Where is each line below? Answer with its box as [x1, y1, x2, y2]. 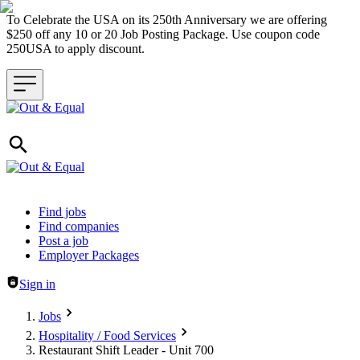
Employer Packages [39, 248, 139, 262]
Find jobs [39, 205, 86, 219]
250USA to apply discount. [6, 42, 151, 55]
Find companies [39, 219, 119, 233]
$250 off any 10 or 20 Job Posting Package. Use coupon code [6, 27, 320, 41]
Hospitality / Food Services [39, 329, 176, 342]
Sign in [19, 277, 55, 291]
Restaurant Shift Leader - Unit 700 [39, 343, 214, 357]
